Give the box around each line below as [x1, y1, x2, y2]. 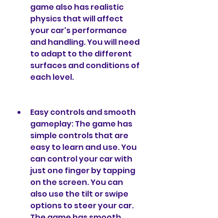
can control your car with [30, 153, 132, 164]
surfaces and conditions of [30, 60, 140, 71]
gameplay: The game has [30, 118, 132, 129]
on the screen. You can [30, 177, 123, 188]
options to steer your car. [30, 200, 134, 211]
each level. [30, 72, 74, 83]
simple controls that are [30, 130, 128, 141]
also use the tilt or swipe [30, 188, 128, 200]
